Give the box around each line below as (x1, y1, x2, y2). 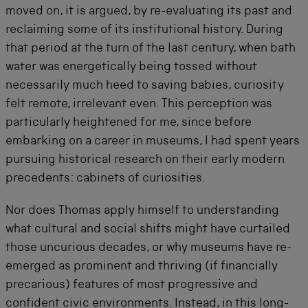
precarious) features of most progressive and (5, 278, 258, 291)
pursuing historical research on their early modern (5, 153, 285, 166)
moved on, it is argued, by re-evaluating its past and (5, 5, 292, 18)
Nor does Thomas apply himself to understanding (5, 204, 279, 217)
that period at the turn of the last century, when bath (5, 42, 296, 55)
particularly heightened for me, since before (5, 116, 252, 129)
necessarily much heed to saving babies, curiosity (5, 79, 284, 92)
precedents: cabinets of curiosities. (5, 172, 206, 185)
